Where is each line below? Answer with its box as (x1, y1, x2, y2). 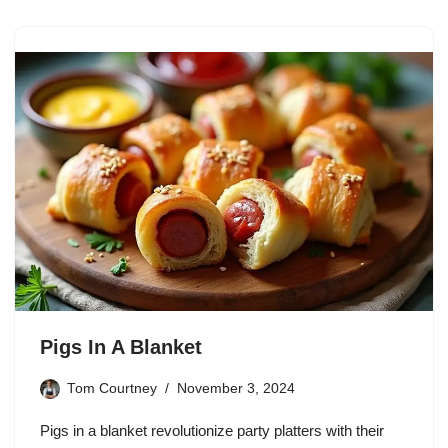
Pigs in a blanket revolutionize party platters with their (40, 421, 384, 439)
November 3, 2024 (177, 380, 295, 396)
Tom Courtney (67, 380, 157, 396)
